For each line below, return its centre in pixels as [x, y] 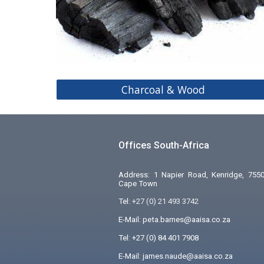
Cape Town [138, 184]
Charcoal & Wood [164, 90]
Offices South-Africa [165, 145]
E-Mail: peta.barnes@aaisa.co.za [175, 220]
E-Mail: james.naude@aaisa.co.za [176, 256]
